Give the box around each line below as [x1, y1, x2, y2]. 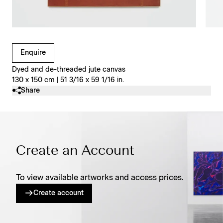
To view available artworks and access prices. [16, 173, 184, 182]
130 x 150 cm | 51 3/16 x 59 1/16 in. [12, 76, 124, 84]
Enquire [20, 49, 46, 56]
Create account [33, 189, 84, 197]
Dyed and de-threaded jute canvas [12, 66, 125, 73]
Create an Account [16, 144, 134, 158]
